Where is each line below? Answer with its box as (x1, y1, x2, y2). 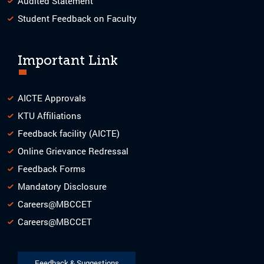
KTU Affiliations (18, 109, 81, 121)
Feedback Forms (18, 162, 85, 174)
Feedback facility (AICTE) (18, 127, 120, 139)
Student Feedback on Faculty (18, 12, 137, 24)
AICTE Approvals (18, 91, 86, 104)
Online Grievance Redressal (18, 144, 128, 157)
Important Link (18, 52, 118, 68)
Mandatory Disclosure (18, 180, 107, 192)
